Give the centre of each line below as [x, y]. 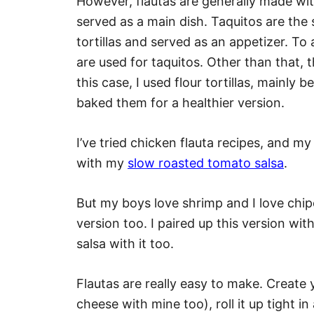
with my [102, 163]
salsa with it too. [125, 244]
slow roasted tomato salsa [206, 163]
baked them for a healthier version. [180, 103]
